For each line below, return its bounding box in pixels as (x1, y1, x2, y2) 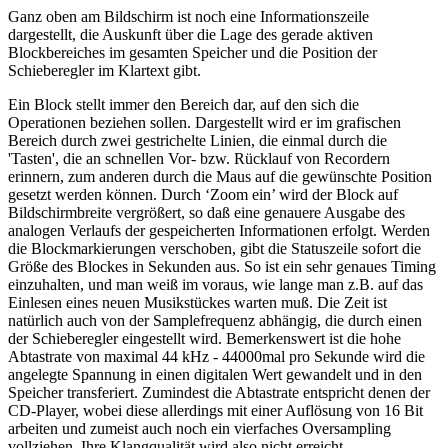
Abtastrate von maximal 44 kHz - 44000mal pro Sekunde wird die (8, 348, 425, 366)
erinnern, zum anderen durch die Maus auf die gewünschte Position (8, 168, 432, 186)
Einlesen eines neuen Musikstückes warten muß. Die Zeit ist (8, 294, 387, 312)
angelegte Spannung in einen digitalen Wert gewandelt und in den (8, 366, 422, 384)
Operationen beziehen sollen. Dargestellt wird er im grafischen (8, 114, 401, 132)
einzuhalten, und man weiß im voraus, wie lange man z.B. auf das (8, 276, 423, 294)
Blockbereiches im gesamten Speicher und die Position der (8, 44, 377, 62)
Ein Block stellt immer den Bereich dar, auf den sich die (8, 96, 359, 114)
